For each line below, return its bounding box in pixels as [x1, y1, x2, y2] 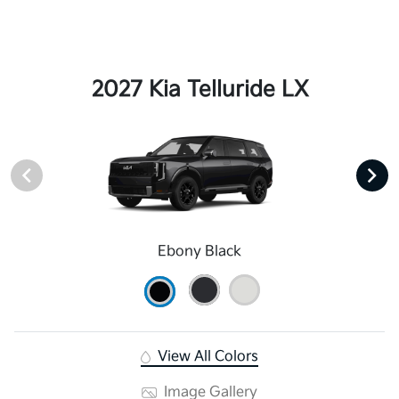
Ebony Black [158, 243, 241, 261]
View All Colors [153, 348, 258, 366]
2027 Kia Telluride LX [91, 77, 308, 103]
